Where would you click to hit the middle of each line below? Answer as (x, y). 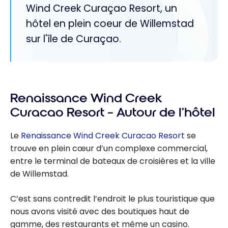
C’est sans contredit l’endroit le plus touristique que (112, 198)
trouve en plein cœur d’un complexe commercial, (109, 148)
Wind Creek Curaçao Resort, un (101, 9)
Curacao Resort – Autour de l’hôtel (113, 112)
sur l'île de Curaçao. (73, 39)
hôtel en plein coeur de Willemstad (110, 24)
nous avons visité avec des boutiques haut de (100, 211)
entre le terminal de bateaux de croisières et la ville (113, 161)
